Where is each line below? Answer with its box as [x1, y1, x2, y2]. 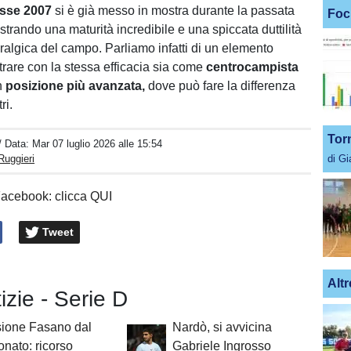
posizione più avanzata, [5, 79, 146, 92]
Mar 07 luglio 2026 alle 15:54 [32, 138, 163, 150]
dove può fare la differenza [145, 79, 296, 92]
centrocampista [206, 60, 299, 74]
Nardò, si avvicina [172, 320, 272, 335]
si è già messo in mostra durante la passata [52, 4, 295, 17]
